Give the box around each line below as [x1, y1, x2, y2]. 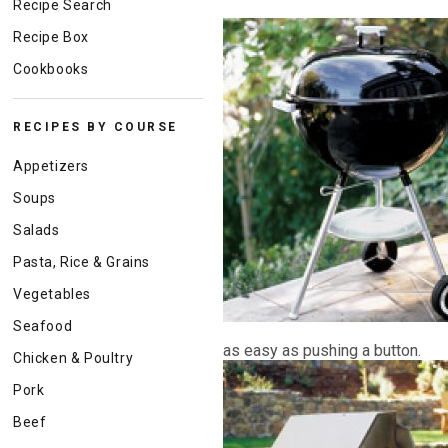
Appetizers [13, 158, 89, 174]
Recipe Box [13, 29, 89, 45]
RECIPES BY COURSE [13, 120, 178, 134]
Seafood [13, 318, 73, 334]
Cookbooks [13, 61, 89, 77]
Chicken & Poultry [13, 350, 134, 366]
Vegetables [13, 286, 91, 302]
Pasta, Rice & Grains [13, 254, 150, 270]
